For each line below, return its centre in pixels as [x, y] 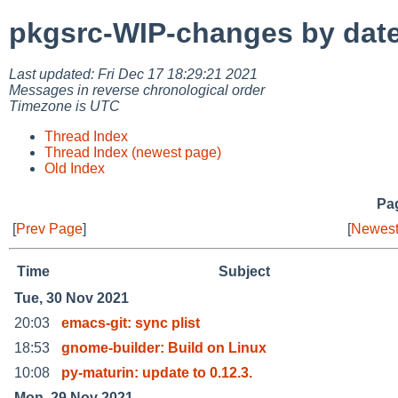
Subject [244, 271]
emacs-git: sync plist [131, 322]
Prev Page [49, 228]
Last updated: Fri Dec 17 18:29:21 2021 [133, 74]
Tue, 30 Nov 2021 [72, 298]
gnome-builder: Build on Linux [164, 347]
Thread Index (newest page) [133, 152]
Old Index [75, 168]
